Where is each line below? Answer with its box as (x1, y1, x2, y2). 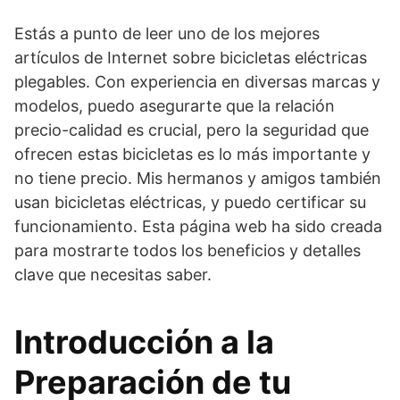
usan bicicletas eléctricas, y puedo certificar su (14, 192, 366, 212)
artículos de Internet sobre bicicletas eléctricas (14, 47, 367, 67)
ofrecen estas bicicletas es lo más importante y (14, 144, 371, 163)
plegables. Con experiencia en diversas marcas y (14, 71, 380, 91)
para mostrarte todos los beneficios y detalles (14, 240, 361, 260)
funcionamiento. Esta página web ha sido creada (14, 216, 382, 236)
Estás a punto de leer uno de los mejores (14, 23, 320, 43)
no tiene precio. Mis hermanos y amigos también (14, 168, 381, 187)
